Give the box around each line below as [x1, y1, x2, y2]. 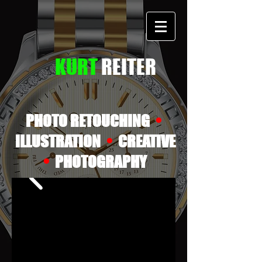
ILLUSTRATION [12, 132, 106, 151]
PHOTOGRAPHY [49, 152, 147, 171]
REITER [101, 54, 156, 79]
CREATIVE [112, 132, 175, 151]
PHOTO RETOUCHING [26, 111, 156, 130]
